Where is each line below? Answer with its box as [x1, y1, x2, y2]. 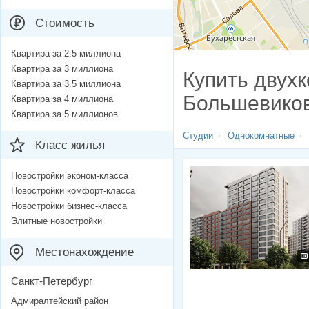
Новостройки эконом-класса [11, 170, 128, 181]
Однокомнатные [228, 130, 295, 141]
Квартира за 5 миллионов [11, 109, 118, 120]
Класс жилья [35, 139, 105, 152]
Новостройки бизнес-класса [11, 201, 127, 212]
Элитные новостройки [11, 216, 102, 227]
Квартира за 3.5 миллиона [11, 79, 121, 90]
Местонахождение [35, 246, 134, 259]
